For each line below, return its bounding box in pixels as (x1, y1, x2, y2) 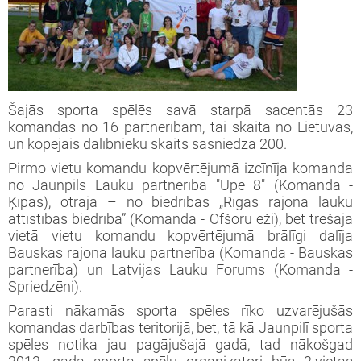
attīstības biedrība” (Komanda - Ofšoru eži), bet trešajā (8, 211, 353, 227)
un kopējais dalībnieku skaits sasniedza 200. (8, 136, 287, 153)
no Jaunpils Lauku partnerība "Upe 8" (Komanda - (8, 177, 353, 193)
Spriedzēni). (8, 279, 82, 295)
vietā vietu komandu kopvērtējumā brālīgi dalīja (8, 228, 353, 244)
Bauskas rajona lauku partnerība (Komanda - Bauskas (8, 245, 353, 261)
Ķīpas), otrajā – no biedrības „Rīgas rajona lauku (8, 194, 353, 210)
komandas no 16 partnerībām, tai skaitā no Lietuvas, (8, 119, 353, 136)
